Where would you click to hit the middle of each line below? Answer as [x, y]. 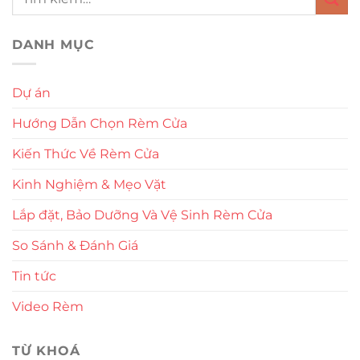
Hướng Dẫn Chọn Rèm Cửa [100, 124]
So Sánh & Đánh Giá [75, 246]
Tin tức [34, 276]
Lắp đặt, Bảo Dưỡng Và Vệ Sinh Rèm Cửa [142, 215]
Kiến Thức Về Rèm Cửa [86, 154]
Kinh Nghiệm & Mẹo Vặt [89, 185]
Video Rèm [48, 307]
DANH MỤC [53, 44]
